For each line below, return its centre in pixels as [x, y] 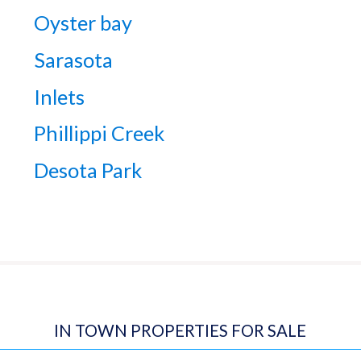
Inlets [60, 96]
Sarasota [74, 60]
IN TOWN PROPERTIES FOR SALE [180, 331]
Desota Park [88, 170]
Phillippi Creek [100, 133]
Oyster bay [83, 23]
